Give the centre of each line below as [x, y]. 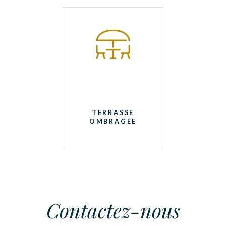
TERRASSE [113, 113]
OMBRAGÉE [113, 122]
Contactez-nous [113, 211]
